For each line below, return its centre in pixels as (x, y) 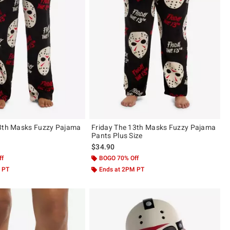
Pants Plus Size (117, 135)
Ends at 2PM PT (122, 169)
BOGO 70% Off (119, 158)
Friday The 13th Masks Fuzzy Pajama (154, 127)
